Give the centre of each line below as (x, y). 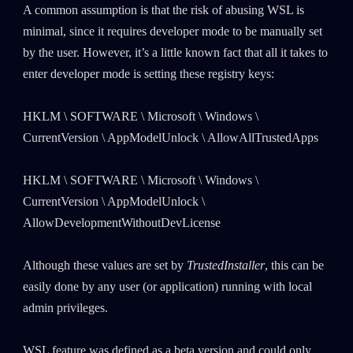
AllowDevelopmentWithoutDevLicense (121, 223)
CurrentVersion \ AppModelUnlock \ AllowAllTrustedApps (170, 138)
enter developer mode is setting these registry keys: (148, 74)
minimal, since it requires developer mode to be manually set (172, 32)
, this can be (294, 266)
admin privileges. (65, 308)
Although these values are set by (104, 266)
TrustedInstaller (225, 266)
